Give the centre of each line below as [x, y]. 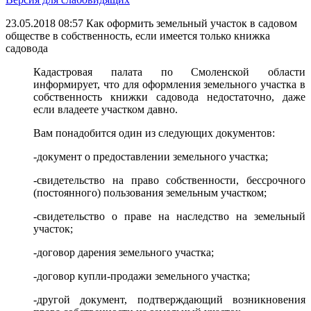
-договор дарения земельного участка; [124, 252]
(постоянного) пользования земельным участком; [150, 193]
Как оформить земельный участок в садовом [192, 23]
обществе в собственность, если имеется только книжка [138, 36]
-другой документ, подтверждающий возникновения [169, 300]
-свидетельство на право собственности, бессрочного [169, 180]
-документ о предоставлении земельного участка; [151, 157]
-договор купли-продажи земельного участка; [142, 276]
